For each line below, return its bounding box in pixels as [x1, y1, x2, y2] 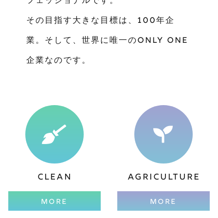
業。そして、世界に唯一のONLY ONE [26, 35, 188, 47]
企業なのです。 [26, 55, 91, 67]
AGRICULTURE [127, 171, 200, 183]
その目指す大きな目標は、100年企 [26, 15, 175, 27]
